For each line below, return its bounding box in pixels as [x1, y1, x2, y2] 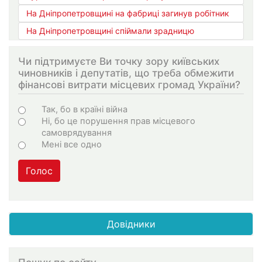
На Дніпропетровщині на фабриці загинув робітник [26, 8, 229, 18]
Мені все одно [42, 139, 102, 150]
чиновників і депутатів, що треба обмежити [18, 66, 234, 79]
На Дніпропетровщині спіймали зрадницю [26, 25, 194, 36]
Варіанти [18, 100, 80, 118]
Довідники [106, 218, 156, 230]
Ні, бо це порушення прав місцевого [42, 116, 195, 127]
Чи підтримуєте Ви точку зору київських [18, 54, 219, 67]
